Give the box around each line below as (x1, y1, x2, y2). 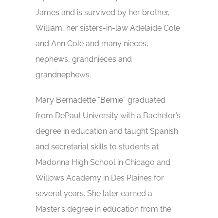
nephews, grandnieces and (36, 54, 132, 64)
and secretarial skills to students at (36, 142, 159, 151)
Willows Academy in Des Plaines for (36, 173, 164, 182)
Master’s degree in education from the (36, 204, 172, 214)
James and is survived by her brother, (36, 7, 170, 17)
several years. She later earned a (36, 188, 153, 198)
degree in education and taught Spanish (36, 126, 179, 136)
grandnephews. (36, 70, 91, 79)
